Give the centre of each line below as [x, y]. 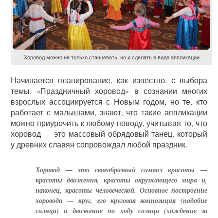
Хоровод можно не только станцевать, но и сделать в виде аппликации [111, 57]
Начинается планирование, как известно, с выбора [109, 80]
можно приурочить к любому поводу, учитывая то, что [109, 123]
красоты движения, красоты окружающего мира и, [121, 180]
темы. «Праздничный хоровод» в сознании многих [109, 91]
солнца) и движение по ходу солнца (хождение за [121, 210]
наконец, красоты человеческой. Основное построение [121, 190]
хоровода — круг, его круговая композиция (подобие [121, 200]
